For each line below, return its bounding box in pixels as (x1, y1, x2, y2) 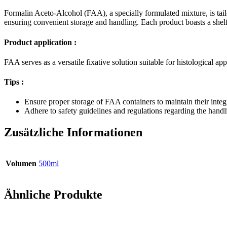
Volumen (6, 159, 36, 168)
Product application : (4, 37, 77, 47)
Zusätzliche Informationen (4, 126, 142, 139)
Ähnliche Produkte (4, 188, 102, 202)
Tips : (4, 78, 24, 87)
